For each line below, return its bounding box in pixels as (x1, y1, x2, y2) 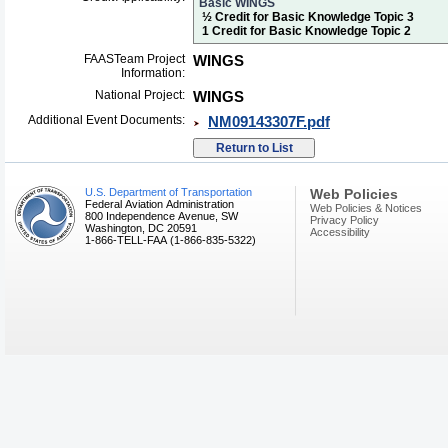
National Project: (95, 88, 185, 102)
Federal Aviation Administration (85, 198, 234, 210)
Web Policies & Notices (310, 202, 422, 214)
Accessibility (310, 226, 370, 238)
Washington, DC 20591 (85, 222, 197, 234)
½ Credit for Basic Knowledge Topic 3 (202, 10, 414, 24)
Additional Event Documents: (28, 113, 185, 127)
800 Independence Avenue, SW (85, 210, 238, 222)
